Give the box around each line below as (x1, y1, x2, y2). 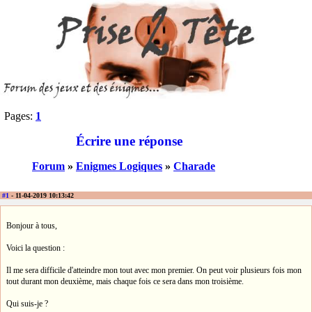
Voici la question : (6, 242, 65, 253)
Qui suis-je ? (6, 298, 48, 309)
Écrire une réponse (76, 134, 182, 148)
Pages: (4, 110, 36, 122)
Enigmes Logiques (76, 160, 162, 172)
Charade (173, 160, 215, 172)
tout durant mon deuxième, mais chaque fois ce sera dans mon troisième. (6, 276, 244, 286)
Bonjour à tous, (6, 220, 57, 231)
